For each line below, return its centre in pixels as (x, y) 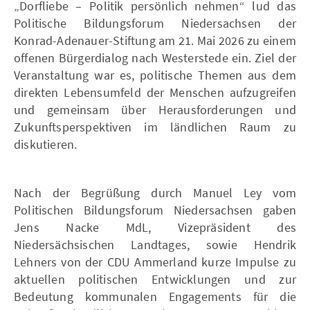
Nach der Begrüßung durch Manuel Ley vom (155, 192)
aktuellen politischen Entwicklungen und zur (155, 279)
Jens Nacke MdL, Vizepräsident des (155, 227)
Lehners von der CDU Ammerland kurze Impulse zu (155, 262)
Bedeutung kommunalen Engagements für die (155, 296)
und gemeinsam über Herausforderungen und (155, 109)
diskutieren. (46, 144)
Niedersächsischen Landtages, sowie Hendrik (155, 244)
